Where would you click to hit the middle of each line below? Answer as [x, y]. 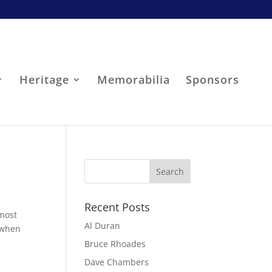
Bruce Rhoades [115, 244]
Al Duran [103, 226]
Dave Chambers [117, 262]
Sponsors [212, 79]
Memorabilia [133, 79]
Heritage [44, 79]
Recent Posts [117, 207]
